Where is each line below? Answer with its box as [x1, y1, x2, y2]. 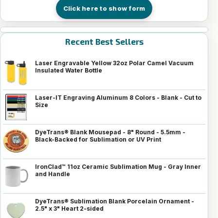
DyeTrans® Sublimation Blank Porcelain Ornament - [35, 197, 194, 205]
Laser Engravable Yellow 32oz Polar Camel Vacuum [35, 59, 194, 67]
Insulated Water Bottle [35, 66, 102, 74]
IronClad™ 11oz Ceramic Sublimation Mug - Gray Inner [35, 163, 201, 170]
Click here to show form [63, 4, 145, 12]
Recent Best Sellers [65, 36, 144, 46]
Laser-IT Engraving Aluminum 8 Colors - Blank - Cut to [35, 93, 201, 101]
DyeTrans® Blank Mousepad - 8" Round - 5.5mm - [35, 128, 185, 136]
